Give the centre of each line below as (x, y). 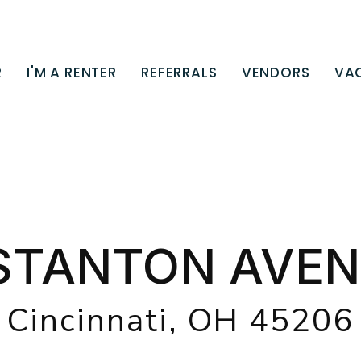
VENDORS (276, 72)
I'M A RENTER (72, 72)
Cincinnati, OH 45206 (180, 321)
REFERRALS (179, 72)
